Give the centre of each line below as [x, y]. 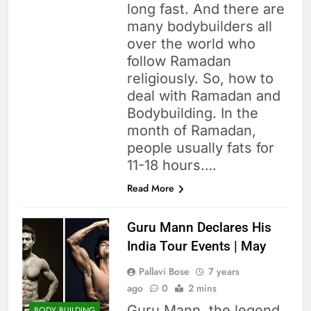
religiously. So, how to [200, 79]
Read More [150, 188]
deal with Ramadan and [203, 96]
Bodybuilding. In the [192, 114]
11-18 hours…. [171, 166]
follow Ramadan [179, 61]
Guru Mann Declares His [199, 228]
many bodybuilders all [199, 27]
